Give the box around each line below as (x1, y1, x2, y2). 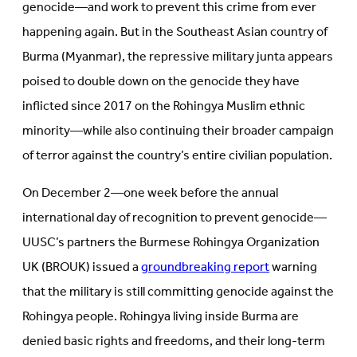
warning (269, 255, 317, 280)
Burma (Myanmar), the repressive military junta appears (22, 45, 333, 70)
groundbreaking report (141, 255, 269, 280)
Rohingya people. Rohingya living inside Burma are (22, 304, 299, 330)
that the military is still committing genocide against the (22, 280, 334, 305)
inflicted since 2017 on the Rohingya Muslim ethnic (22, 94, 305, 120)
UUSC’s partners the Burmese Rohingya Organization (22, 230, 320, 256)
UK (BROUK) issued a (22, 255, 141, 280)
